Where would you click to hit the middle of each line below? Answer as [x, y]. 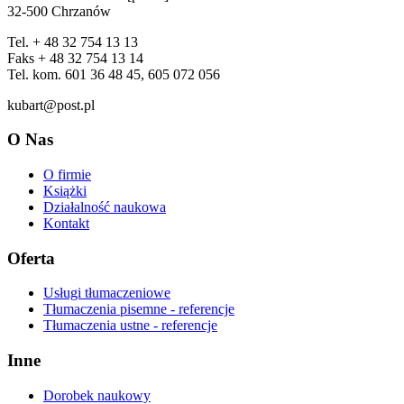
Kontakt [66, 223]
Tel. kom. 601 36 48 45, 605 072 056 [114, 74]
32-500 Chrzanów [59, 11]
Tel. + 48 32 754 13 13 [73, 41]
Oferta [31, 258]
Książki [65, 191]
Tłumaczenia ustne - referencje [130, 326]
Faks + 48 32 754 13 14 [75, 58]
